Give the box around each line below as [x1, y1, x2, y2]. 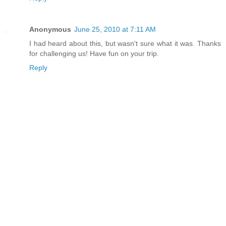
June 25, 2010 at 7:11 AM [74, 25, 156, 33]
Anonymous [29, 25, 71, 33]
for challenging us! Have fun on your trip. [29, 49, 159, 58]
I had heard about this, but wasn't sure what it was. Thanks [29, 39, 221, 47]
